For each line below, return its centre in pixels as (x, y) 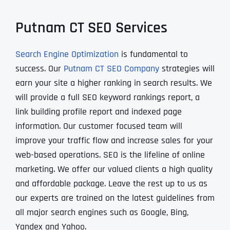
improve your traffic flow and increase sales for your (114, 140)
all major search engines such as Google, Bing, (102, 212)
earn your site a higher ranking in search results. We (113, 83)
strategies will (187, 68)
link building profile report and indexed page (98, 111)
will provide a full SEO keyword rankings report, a (107, 97)
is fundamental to (153, 54)
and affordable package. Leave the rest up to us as (111, 183)
